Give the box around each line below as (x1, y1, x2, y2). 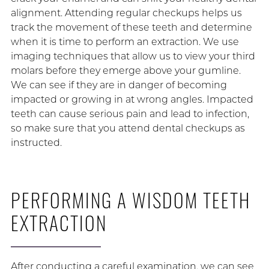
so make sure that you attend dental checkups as (10, 122, 245, 134)
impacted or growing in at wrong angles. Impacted (10, 94, 253, 106)
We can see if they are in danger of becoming (10, 79, 227, 91)
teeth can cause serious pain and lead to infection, (10, 108, 249, 120)
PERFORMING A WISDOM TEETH (10, 186, 250, 214)
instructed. (10, 137, 62, 149)
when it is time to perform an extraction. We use (10, 36, 239, 48)
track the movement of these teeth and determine (10, 22, 252, 34)
